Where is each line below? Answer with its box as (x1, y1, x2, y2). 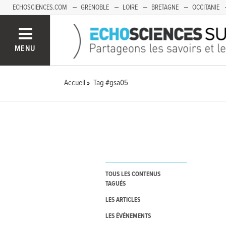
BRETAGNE (151, 3, 179, 12)
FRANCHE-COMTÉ (13, 18, 58, 27)
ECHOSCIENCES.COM (13, 3, 67, 12)
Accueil (64, 78, 86, 88)
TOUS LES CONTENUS (105, 170, 160, 179)
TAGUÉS (105, 180, 126, 189)
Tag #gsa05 (93, 78, 129, 88)
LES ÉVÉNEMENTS (105, 212, 151, 221)
